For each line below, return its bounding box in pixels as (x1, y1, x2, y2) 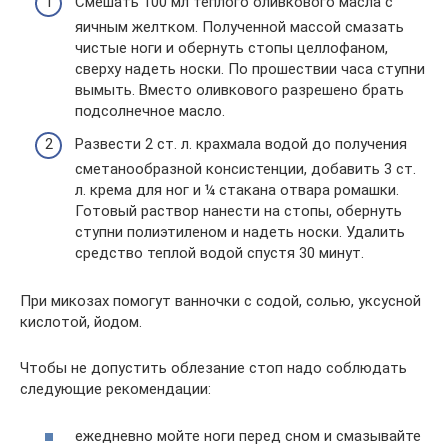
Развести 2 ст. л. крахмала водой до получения (75, 135, 407, 153)
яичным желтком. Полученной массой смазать (75, 17, 404, 36)
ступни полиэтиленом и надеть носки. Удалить (75, 223, 405, 241)
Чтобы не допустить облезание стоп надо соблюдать (20, 359, 407, 377)
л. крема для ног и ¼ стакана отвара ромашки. (75, 181, 399, 199)
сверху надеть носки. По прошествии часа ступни (75, 59, 425, 78)
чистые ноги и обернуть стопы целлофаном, (75, 38, 388, 57)
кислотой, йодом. (20, 313, 142, 331)
